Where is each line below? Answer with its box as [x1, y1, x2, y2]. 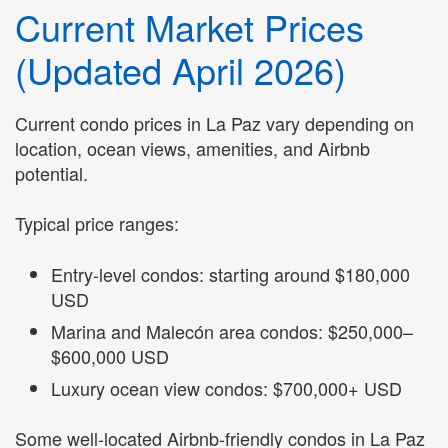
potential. [15, 159, 88, 186]
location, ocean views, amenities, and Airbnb [15, 134, 370, 161]
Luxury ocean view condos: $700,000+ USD [51, 374, 402, 401]
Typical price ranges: [15, 210, 179, 237]
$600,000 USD [51, 342, 169, 369]
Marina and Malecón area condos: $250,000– [51, 317, 413, 344]
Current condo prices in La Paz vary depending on [15, 109, 414, 136]
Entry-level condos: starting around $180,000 [51, 260, 410, 287]
